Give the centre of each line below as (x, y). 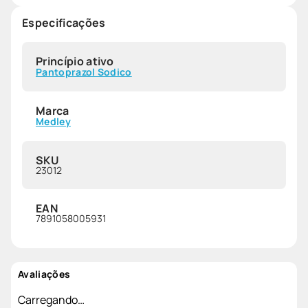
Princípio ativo (75, 61)
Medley (53, 121)
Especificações (64, 22)
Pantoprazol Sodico (84, 71)
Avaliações (44, 274)
